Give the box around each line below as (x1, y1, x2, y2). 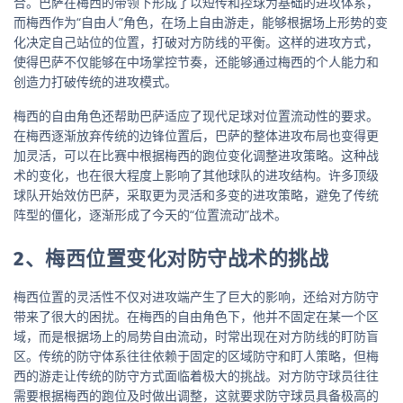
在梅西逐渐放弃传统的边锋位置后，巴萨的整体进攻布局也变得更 (13, 126, 379, 144)
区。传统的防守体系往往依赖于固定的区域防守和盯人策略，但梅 (13, 346, 379, 364)
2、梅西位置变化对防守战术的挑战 (13, 246, 328, 271)
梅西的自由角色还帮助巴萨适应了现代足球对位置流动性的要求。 (13, 106, 379, 124)
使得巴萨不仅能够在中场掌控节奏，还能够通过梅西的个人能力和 (13, 52, 379, 70)
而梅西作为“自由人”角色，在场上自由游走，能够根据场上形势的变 (13, 13, 388, 31)
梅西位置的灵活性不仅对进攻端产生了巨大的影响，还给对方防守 (13, 287, 379, 305)
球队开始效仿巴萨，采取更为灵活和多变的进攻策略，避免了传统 (13, 185, 379, 203)
